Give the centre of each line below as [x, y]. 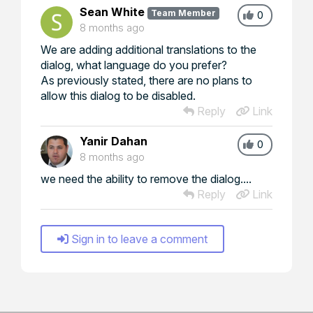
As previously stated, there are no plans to [146, 80]
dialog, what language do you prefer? [134, 65]
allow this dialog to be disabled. [118, 95]
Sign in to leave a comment [139, 239]
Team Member [183, 13]
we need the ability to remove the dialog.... [146, 179]
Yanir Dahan [114, 141]
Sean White [112, 12]
